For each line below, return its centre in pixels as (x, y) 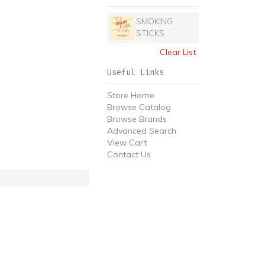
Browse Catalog (139, 107)
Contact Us (129, 154)
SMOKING (154, 21)
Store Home (131, 95)
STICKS (150, 33)
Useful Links (135, 72)
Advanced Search (142, 131)
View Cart (127, 143)
